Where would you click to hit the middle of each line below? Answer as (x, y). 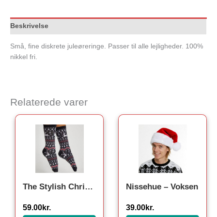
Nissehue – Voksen (162, 187)
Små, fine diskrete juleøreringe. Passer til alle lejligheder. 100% (107, 46)
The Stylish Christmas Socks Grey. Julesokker (89, 187)
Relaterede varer (49, 102)
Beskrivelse (30, 26)
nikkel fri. (24, 57)
